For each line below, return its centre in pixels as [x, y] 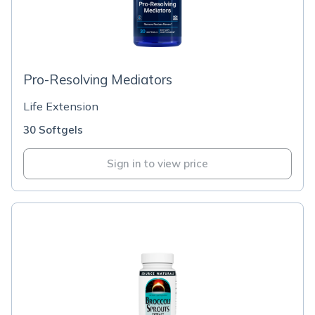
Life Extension [61, 106]
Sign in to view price [157, 163]
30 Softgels [53, 130]
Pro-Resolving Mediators [98, 79]
